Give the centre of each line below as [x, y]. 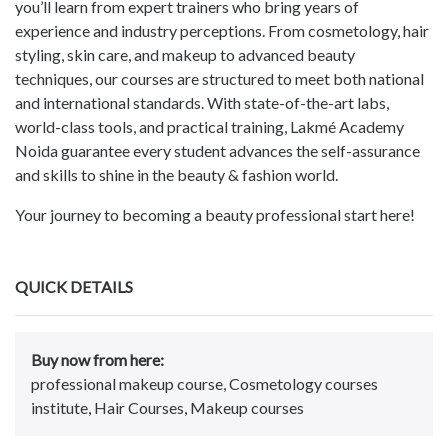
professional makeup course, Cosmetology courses [204, 384]
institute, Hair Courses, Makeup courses [167, 408]
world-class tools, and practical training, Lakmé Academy [209, 127]
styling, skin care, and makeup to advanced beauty [185, 55]
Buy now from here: [97, 360]
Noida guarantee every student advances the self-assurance [217, 151]
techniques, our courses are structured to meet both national [219, 79]
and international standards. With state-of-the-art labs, [202, 103]
